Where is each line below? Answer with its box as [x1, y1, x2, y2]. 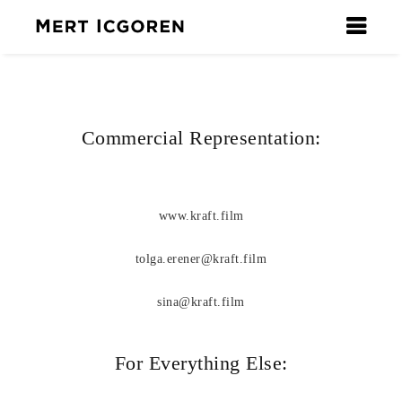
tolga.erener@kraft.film [135, 252, 267, 266]
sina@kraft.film [157, 295, 245, 309]
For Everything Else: [114, 352, 288, 374]
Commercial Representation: [81, 127, 321, 149]
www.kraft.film [158, 209, 244, 223]
